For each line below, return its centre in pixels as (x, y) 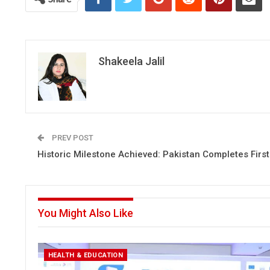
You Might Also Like (86, 213)
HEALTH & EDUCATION (86, 256)
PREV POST (72, 138)
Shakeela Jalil (131, 61)
